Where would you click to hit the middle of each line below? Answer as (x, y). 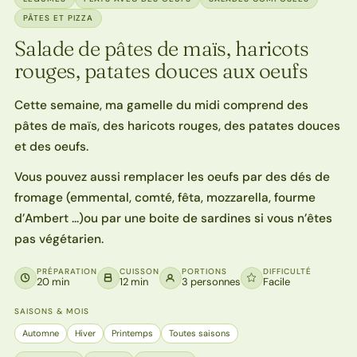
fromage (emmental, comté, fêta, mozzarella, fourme (165, 197)
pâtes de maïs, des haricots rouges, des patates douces (177, 126)
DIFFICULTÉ (287, 271)
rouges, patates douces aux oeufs (161, 71)
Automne (40, 333)
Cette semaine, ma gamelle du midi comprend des (161, 105)
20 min (53, 281)
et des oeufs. (51, 146)
